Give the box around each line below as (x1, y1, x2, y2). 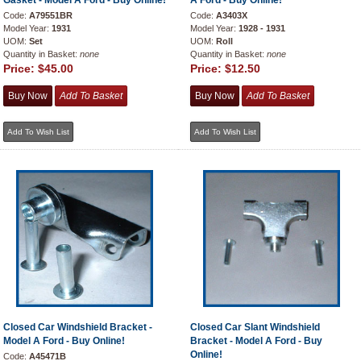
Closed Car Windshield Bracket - (3, 322, 152, 333)
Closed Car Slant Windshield (190, 322, 320, 333)
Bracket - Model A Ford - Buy (190, 335, 322, 346)
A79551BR (29, 10, 73, 20)
